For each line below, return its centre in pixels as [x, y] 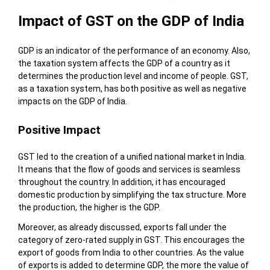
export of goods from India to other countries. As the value [131, 253]
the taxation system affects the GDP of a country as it [124, 64]
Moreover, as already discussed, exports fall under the [122, 228]
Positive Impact [59, 130]
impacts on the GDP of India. [72, 102]
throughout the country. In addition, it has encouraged [121, 182]
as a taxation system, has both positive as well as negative [132, 89]
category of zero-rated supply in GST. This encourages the [131, 240]
